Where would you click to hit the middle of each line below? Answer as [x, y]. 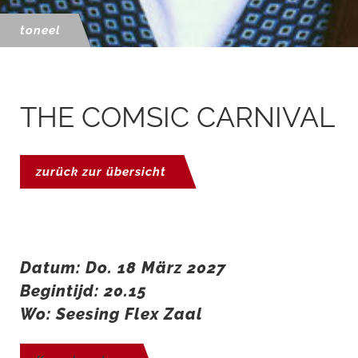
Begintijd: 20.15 [84, 290]
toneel [40, 30]
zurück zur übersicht [101, 171]
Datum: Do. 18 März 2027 [123, 267]
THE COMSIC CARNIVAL [177, 117]
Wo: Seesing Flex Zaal [111, 314]
